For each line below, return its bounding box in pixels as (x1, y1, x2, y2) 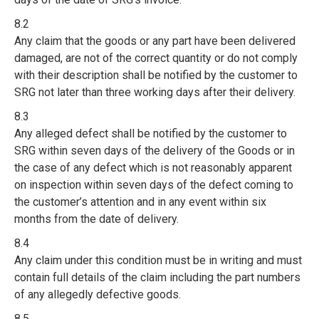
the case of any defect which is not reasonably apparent (14, 161, 292, 174)
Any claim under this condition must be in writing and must (14, 253, 302, 267)
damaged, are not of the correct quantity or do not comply (14, 51, 298, 65)
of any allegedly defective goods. (14, 288, 181, 301)
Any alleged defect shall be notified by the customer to (14, 127, 287, 140)
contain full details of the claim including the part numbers (14, 271, 300, 284)
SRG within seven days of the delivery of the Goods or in (14, 144, 295, 157)
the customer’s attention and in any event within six (14, 195, 266, 209)
